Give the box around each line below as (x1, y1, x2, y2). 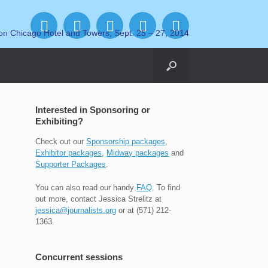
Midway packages (106, 148, 169, 157)
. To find (152, 182, 181, 192)
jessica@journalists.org (35, 205, 117, 215)
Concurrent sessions (35, 251, 123, 262)
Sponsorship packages (86, 137, 166, 146)
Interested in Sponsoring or (35, 105, 151, 115)
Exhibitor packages (35, 148, 102, 157)
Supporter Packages (35, 160, 106, 169)
